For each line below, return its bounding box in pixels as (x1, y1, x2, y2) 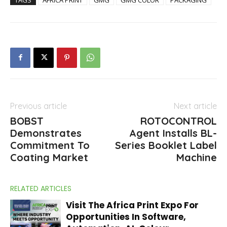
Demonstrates (10, 126, 82, 139)
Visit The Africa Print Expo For (66, 199, 199, 211)
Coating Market (10, 150, 88, 164)
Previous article (10, 100, 67, 111)
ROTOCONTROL (140, 114, 217, 127)
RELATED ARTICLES (10, 183, 71, 194)
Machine (176, 150, 217, 164)
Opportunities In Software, (66, 210, 186, 223)
